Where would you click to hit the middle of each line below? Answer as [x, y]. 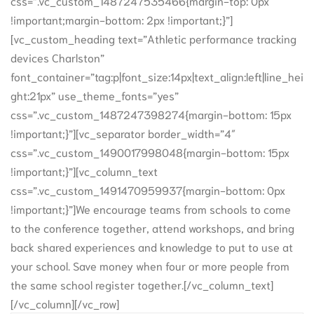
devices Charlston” [57, 57]
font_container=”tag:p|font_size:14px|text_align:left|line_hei [157, 76]
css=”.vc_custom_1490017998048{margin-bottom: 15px [150, 151]
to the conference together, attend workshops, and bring [152, 227]
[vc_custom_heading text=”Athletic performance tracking [153, 38]
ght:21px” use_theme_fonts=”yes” [95, 95]
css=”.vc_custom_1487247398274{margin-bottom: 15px [151, 114]
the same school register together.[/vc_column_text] [142, 284]
